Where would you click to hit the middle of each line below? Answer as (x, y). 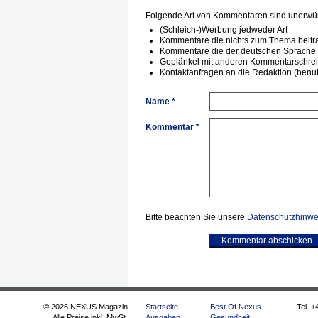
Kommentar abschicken (267, 241)
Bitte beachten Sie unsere (196, 217)
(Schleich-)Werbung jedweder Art (224, 30)
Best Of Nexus (236, 307)
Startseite (162, 307)
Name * (160, 102)
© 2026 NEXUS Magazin (86, 307)
